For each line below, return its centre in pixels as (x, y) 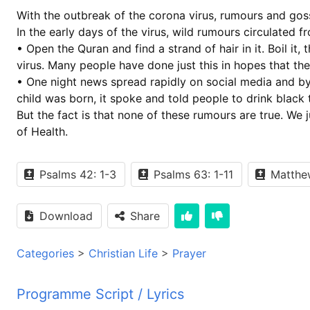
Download (66, 216)
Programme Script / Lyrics (100, 294)
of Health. (42, 131)
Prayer (189, 253)
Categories (45, 253)
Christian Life (123, 253)
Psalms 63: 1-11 (193, 174)
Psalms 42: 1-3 (78, 174)
